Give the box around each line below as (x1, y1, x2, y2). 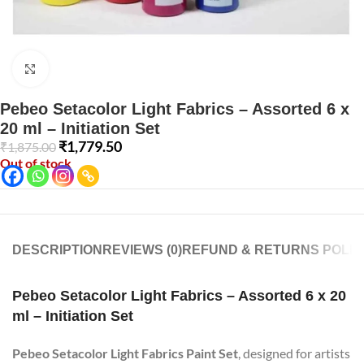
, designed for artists (238, 345, 350, 361)
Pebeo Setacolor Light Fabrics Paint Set (12, 345, 238, 361)
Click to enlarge (48, 61, 128, 76)
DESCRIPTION (12, 243, 102, 257)
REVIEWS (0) (102, 243, 182, 257)
